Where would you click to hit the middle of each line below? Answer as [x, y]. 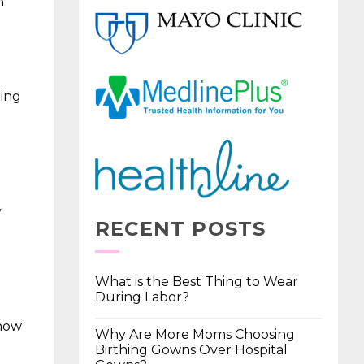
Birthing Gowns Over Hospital [191, 349]
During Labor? [142, 297]
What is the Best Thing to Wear [197, 281]
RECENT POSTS [181, 229]
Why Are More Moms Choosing [195, 334]
